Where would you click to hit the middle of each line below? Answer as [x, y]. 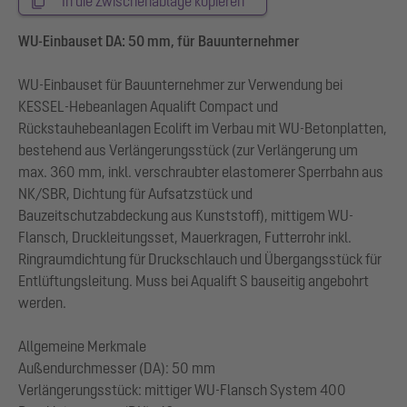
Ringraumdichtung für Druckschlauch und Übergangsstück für [200, 259]
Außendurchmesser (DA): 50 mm [117, 368]
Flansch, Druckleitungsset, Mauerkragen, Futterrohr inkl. [185, 238]
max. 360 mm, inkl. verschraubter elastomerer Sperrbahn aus [201, 172]
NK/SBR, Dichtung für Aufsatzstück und [135, 194]
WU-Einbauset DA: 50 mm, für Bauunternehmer [159, 41]
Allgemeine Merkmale [82, 347]
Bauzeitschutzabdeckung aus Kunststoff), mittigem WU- [186, 216]
